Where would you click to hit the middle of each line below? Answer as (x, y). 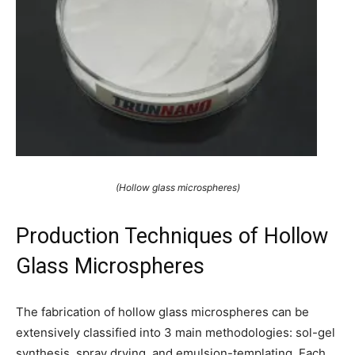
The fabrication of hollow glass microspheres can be (162, 311)
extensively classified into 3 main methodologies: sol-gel (176, 332)
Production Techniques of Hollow (172, 236)
